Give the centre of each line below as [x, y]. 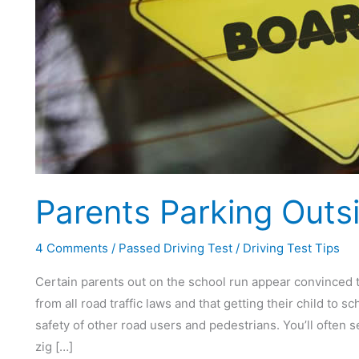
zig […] [54, 347]
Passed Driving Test [175, 248]
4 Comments [72, 248]
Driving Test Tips [291, 248]
